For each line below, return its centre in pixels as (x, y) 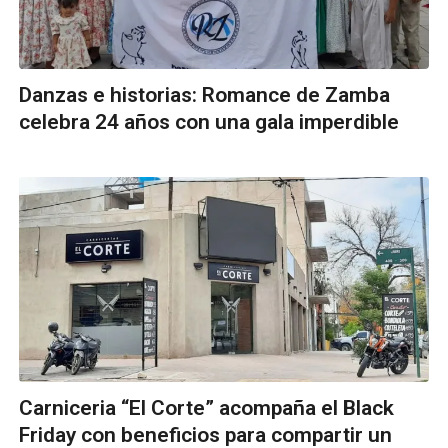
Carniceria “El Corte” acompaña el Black (206, 408)
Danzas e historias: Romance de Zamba (204, 95)
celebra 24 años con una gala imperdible (209, 122)
